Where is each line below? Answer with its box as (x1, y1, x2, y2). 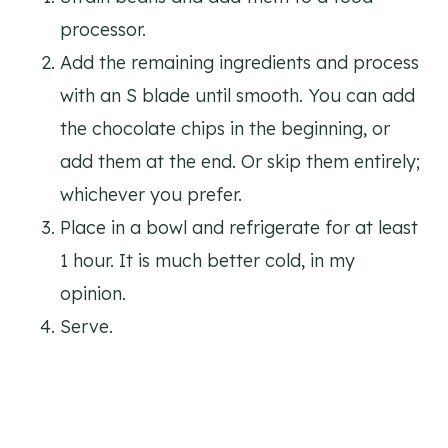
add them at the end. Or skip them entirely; (60, 149, 420, 173)
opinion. (60, 281, 126, 305)
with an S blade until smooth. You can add (60, 83, 415, 107)
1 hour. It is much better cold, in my (60, 248, 355, 272)
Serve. (60, 314, 118, 338)
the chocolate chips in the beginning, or (60, 116, 390, 140)
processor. (60, 17, 151, 41)
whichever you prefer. (60, 182, 242, 206)
